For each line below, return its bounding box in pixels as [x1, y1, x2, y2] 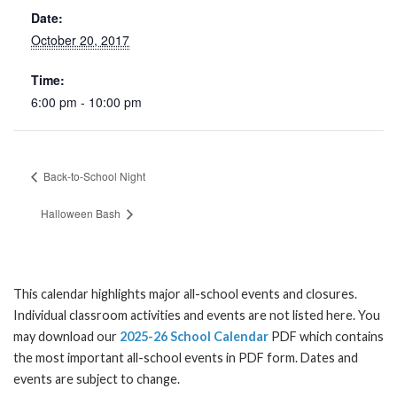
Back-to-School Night [41, 168, 145, 184]
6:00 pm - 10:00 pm [31, 93, 142, 111]
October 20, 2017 [31, 31, 129, 49]
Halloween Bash [41, 205, 123, 221]
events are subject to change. [13, 370, 180, 386]
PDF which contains [269, 328, 384, 344]
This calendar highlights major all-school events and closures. [13, 285, 357, 301]
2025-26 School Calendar [120, 328, 269, 344]
